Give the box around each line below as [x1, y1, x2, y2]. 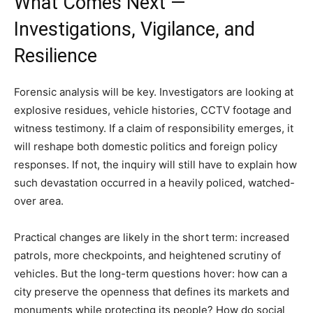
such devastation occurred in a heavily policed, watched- [14, 175, 295, 189]
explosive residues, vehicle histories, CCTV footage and [14, 103, 291, 117]
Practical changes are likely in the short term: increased [14, 230, 289, 244]
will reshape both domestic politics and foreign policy [14, 139, 277, 153]
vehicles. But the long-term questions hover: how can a [14, 266, 287, 280]
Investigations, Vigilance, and [14, 17, 255, 41]
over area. [14, 194, 64, 208]
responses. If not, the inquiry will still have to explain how [14, 157, 297, 171]
